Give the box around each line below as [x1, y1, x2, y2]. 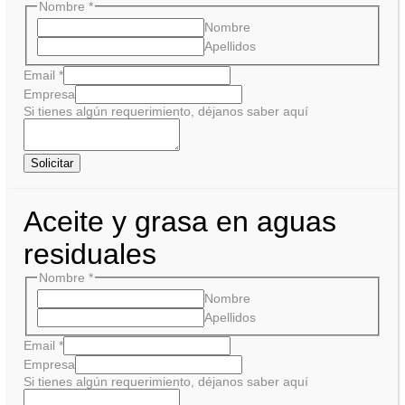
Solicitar [31, 155, 73, 170]
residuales [24, 237, 156, 270]
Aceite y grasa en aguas [24, 204, 336, 238]
